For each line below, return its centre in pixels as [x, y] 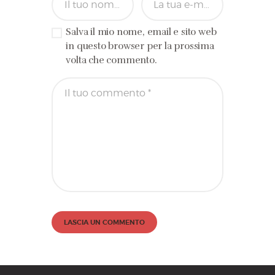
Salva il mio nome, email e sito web [141, 32]
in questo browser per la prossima [140, 46]
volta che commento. [111, 60]
